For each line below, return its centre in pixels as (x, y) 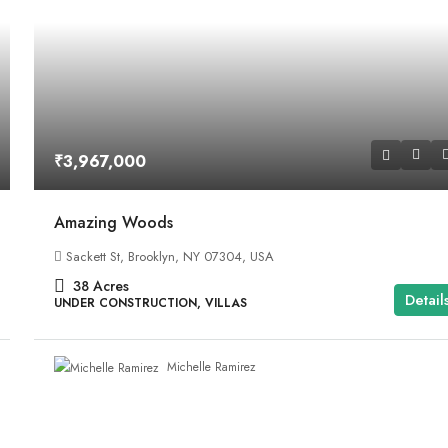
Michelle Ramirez (212, 367)
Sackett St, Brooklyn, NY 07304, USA (170, 256)
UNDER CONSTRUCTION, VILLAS (151, 302)
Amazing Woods (114, 222)
